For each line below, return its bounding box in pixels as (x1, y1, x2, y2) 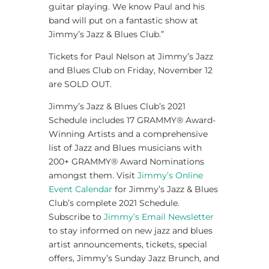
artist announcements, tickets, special (48, 238, 207, 250)
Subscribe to (48, 211, 104, 222)
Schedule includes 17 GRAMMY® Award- (48, 114, 216, 125)
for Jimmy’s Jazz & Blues (112, 183, 218, 195)
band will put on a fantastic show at (48, 14, 198, 26)
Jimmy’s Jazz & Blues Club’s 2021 (48, 100, 186, 112)
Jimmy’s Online (137, 169, 203, 181)
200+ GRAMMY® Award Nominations (48, 156, 204, 167)
